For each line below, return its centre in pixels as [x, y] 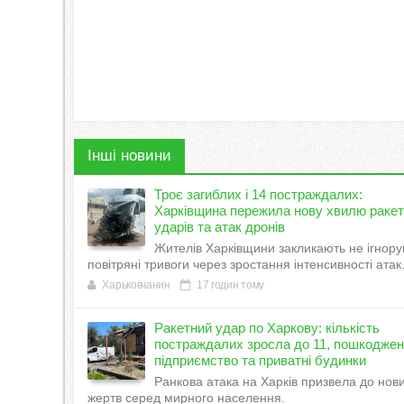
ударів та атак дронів [220, 226]
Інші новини [129, 156]
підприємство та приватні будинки [260, 360]
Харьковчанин [136, 285]
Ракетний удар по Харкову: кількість [267, 327]
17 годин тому [230, 285]
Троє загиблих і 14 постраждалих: [258, 194]
